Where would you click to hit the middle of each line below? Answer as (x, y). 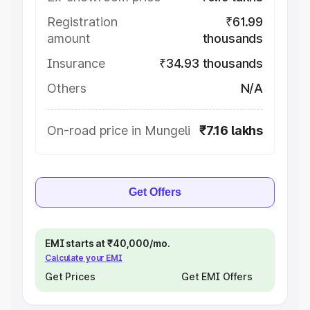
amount (69, 38)
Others (67, 88)
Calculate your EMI (84, 258)
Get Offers (155, 192)
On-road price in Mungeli (119, 130)
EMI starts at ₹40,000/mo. (108, 243)
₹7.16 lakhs (231, 130)
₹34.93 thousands (211, 63)
